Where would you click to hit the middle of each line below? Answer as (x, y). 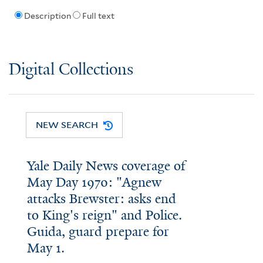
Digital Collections (71, 70)
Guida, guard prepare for (98, 232)
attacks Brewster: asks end (101, 199)
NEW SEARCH (67, 125)
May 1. (45, 248)
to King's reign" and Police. (104, 215)
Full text (98, 16)
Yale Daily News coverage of (106, 166)
